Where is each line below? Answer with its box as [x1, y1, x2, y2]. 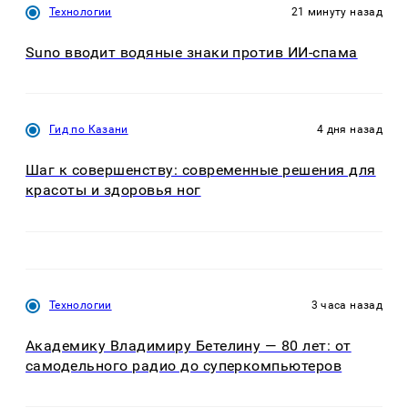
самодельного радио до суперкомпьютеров [25, 356, 342, 374]
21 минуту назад [291, 5, 382, 18]
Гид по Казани [49, 123, 128, 137]
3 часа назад [311, 298, 382, 311]
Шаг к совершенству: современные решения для [25, 161, 376, 179]
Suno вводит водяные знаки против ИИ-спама [25, 43, 358, 61]
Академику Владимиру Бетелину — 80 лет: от [25, 336, 352, 354]
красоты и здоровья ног [25, 181, 201, 199]
